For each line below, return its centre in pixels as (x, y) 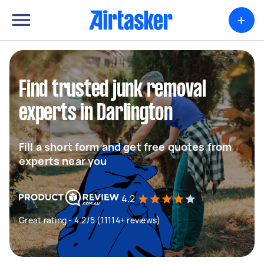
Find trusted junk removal (113, 90)
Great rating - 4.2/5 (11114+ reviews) (90, 220)
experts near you (63, 161)
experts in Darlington (96, 114)
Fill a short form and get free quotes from (126, 147)
